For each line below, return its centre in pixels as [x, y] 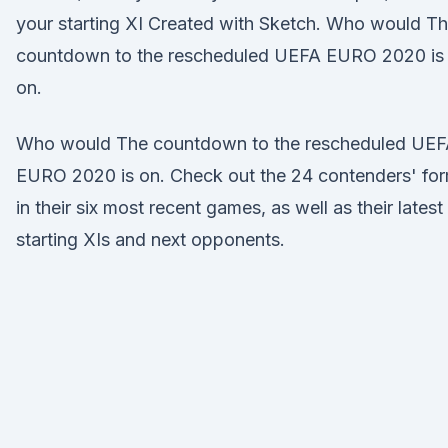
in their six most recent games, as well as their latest [229, 207]
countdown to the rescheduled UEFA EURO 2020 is [230, 55]
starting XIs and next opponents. [150, 239]
